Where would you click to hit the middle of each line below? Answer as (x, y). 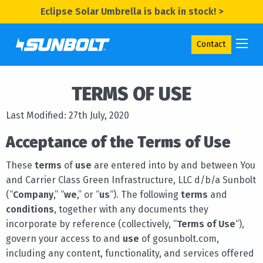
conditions (30, 209)
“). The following (145, 194)
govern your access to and (64, 238)
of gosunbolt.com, (179, 238)
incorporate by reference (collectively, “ (91, 224)
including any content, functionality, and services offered (130, 253)
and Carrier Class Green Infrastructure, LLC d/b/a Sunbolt (131, 180)
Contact (211, 44)
